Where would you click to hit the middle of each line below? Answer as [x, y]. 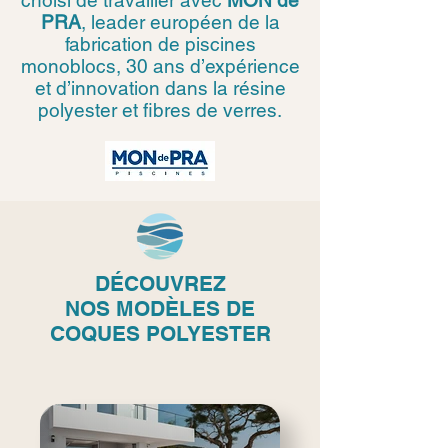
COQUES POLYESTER [160, 333]
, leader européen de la [180, 22]
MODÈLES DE [185, 308]
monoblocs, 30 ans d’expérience [160, 66]
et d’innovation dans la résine [160, 88]
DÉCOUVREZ [160, 283]
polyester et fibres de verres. [160, 110]
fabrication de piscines [160, 44]
